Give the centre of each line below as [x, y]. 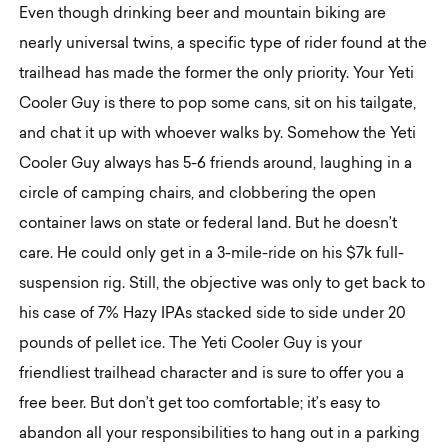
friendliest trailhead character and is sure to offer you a [212, 374]
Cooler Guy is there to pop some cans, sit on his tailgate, [218, 104]
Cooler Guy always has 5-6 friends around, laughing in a [216, 164]
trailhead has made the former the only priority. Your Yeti [217, 74]
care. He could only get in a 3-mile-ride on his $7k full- [212, 254]
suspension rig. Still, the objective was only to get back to [222, 284]
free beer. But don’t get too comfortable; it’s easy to [200, 404]
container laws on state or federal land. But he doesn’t [208, 224]
